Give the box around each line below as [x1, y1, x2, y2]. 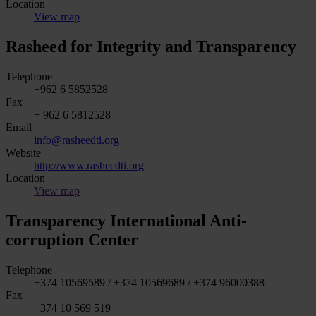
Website [6, 146, 41, 159]
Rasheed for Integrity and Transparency [6, 37, 296, 56]
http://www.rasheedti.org [34, 159, 144, 171]
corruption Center [6, 230, 138, 249]
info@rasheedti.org [34, 133, 119, 146]
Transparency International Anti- [6, 211, 247, 230]
